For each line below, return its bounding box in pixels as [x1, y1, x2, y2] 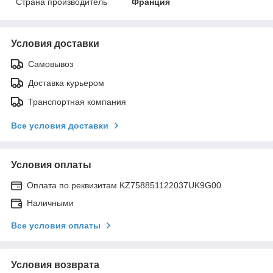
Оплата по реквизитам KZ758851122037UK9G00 [27, 180, 221, 191]
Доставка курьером [28, 78, 104, 88]
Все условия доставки [11, 121, 108, 131]
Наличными [27, 198, 74, 208]
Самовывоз [28, 59, 73, 69]
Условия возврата [11, 260, 99, 271]
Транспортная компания [28, 97, 126, 107]
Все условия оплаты [11, 221, 101, 231]
